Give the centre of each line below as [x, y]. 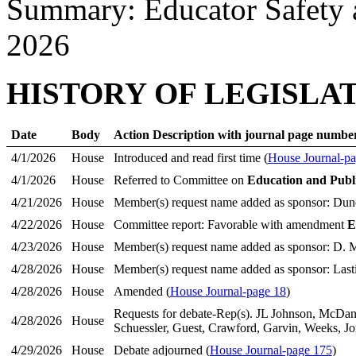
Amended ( [141, 291]
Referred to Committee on [180, 180]
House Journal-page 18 [228, 291]
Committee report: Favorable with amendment [230, 224]
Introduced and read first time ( [190, 158]
